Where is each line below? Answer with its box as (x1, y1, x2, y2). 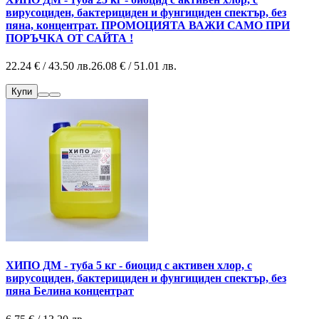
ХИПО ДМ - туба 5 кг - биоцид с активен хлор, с (6, 259, 252, 272)
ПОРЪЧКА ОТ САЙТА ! (6, 31, 133, 44)
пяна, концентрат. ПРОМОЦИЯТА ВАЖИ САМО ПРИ (6, 19, 290, 31)
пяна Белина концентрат (6, 285, 134, 298)
